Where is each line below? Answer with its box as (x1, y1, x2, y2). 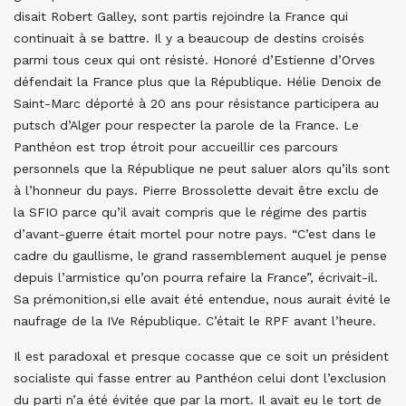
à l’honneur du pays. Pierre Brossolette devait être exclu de (14, 183, 379, 198)
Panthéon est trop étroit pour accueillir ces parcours (14, 140, 338, 154)
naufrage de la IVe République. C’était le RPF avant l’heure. (14, 314, 376, 328)
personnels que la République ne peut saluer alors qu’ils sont (14, 161, 390, 176)
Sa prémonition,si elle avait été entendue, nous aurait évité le (14, 292, 391, 306)
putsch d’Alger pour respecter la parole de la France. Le (14, 118, 359, 132)
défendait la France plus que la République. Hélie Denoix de (14, 74, 382, 89)
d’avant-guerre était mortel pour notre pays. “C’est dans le (14, 227, 376, 241)
